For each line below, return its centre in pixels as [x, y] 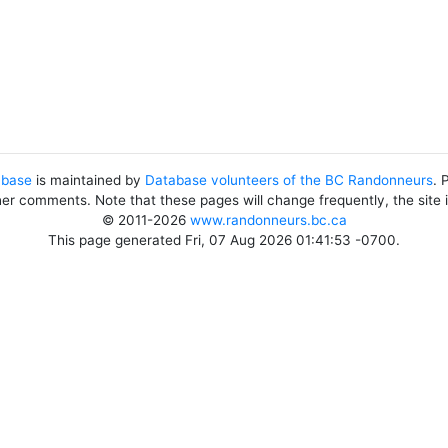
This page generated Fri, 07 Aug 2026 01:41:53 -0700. [224, 240]
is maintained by [88, 180]
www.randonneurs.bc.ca [268, 220]
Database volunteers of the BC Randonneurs [289, 180]
